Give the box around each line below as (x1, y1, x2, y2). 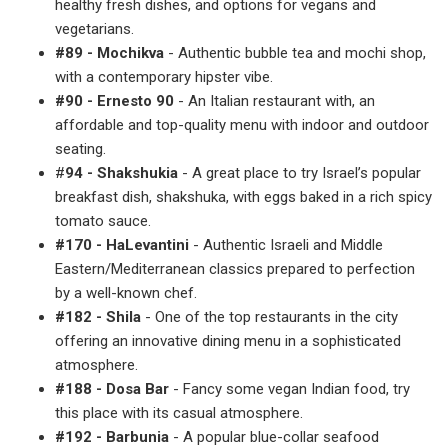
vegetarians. (55, 19, 134, 38)
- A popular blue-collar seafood (169, 427, 379, 446)
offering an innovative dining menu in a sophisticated (55, 331, 401, 350)
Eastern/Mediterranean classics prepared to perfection (55, 259, 415, 278)
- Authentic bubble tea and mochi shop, (164, 43, 426, 62)
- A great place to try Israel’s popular (178, 163, 421, 182)
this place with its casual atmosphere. (55, 403, 303, 422)
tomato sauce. (55, 211, 151, 230)
